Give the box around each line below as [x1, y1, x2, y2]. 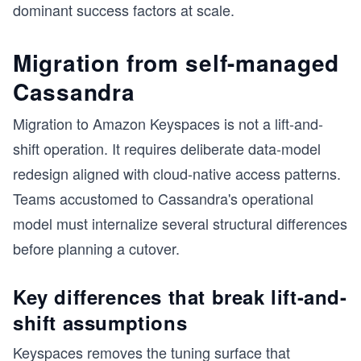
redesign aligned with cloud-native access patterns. [13, 163, 341, 184]
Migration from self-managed [13, 46, 339, 79]
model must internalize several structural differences [13, 213, 347, 234]
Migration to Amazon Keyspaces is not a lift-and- [13, 113, 323, 134]
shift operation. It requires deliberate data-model [13, 138, 321, 159]
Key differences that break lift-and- [13, 283, 347, 310]
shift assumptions [13, 309, 188, 336]
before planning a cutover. [13, 238, 180, 259]
